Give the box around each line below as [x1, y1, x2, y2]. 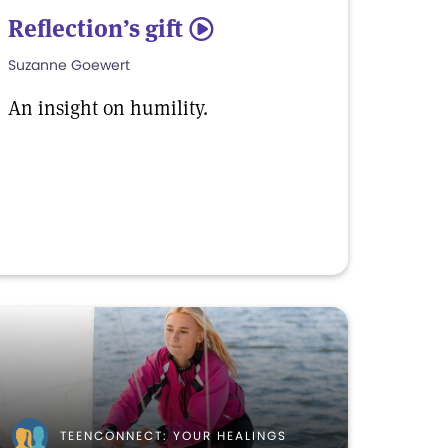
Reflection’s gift [8, 13, 183, 44]
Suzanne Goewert [8, 55, 130, 75]
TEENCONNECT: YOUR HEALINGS [60, 427, 287, 445]
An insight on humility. [8, 95, 208, 121]
